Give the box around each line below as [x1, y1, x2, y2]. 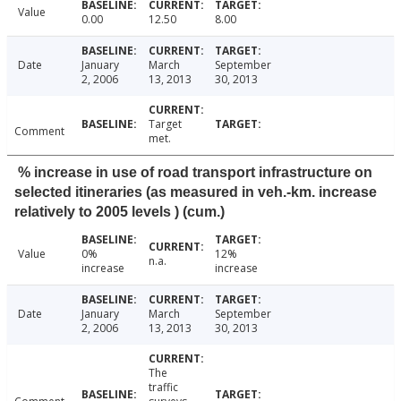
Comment [14, 124, 64, 140]
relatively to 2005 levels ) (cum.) [14, 204, 225, 220]
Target [148, 116, 182, 132]
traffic [148, 380, 178, 396]
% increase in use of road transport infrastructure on [18, 165, 372, 181]
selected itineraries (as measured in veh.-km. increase [14, 184, 377, 200]
